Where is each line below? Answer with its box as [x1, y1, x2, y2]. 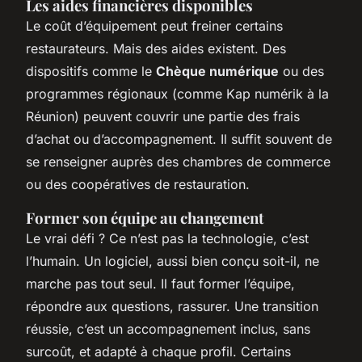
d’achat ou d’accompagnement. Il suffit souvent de [26, 130, 332, 147]
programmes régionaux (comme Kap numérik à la [26, 85, 329, 102]
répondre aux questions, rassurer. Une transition [26, 297, 318, 314]
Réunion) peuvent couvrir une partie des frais [26, 107, 300, 124]
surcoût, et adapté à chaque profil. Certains [26, 343, 291, 360]
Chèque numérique [156, 62, 279, 79]
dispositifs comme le [26, 62, 156, 79]
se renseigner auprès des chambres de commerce [26, 153, 330, 170]
